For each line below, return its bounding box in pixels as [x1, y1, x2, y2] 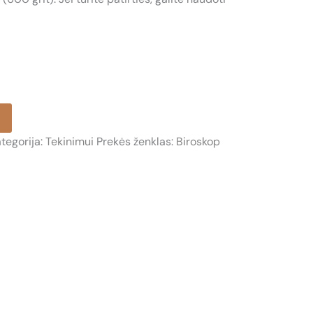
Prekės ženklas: [96, 134, 176, 150]
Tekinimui [45, 134, 94, 150]
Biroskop [176, 134, 220, 150]
